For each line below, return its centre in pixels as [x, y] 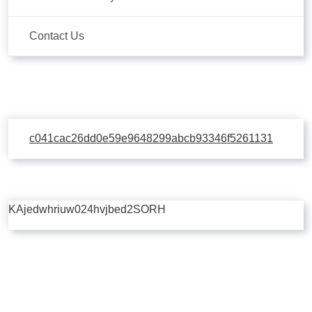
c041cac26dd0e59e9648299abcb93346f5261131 [151, 138]
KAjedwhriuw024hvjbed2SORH [87, 209]
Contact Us [57, 36]
